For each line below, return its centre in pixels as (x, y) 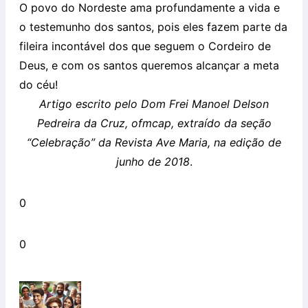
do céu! (38, 84)
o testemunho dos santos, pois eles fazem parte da (153, 26)
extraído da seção (222, 123)
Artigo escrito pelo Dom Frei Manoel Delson (154, 103)
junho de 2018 (153, 161)
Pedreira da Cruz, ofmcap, (105, 123)
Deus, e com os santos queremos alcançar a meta (149, 65)
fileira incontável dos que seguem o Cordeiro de (145, 46)
